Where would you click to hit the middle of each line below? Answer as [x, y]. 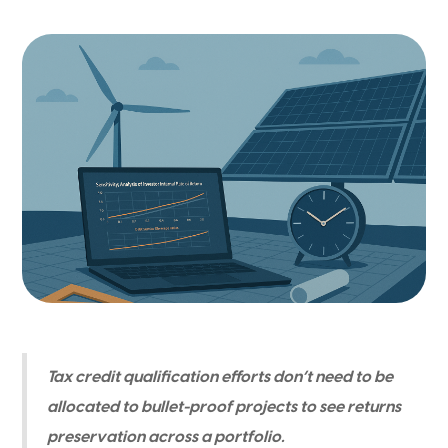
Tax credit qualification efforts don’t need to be [220, 377]
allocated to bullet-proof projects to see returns [224, 407]
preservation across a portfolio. [166, 437]
